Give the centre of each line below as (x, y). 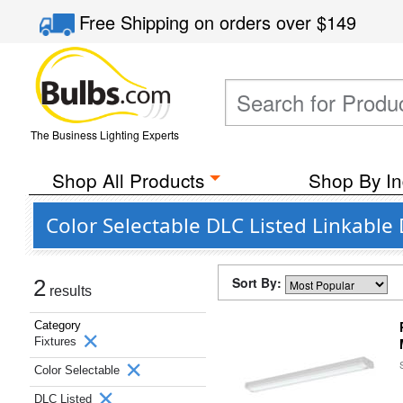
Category (58, 325)
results (69, 291)
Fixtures (57, 341)
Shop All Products (128, 180)
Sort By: (259, 282)
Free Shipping (137, 22)
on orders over (256, 22)
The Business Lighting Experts (104, 134)
